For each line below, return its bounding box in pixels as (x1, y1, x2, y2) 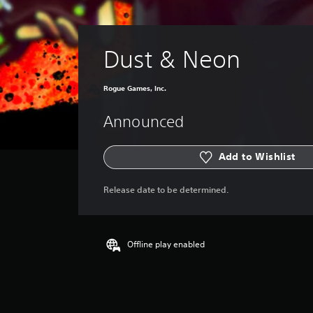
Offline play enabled (127, 238, 205, 250)
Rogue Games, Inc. (103, 82, 167, 93)
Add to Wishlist (218, 150, 296, 163)
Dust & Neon (103, 45, 241, 73)
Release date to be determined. (103, 183, 230, 195)
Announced (103, 111, 184, 131)
